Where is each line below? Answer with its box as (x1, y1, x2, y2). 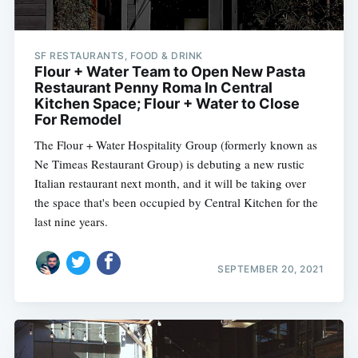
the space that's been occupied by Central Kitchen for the (34, 194, 318, 211)
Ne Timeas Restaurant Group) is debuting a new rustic (34, 156, 304, 173)
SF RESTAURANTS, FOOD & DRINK (34, 50, 203, 62)
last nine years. (34, 213, 108, 230)
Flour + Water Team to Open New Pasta (34, 63, 305, 81)
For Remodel (34, 111, 121, 129)
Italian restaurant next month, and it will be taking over (34, 175, 306, 192)
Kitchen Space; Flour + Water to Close (34, 95, 300, 113)
